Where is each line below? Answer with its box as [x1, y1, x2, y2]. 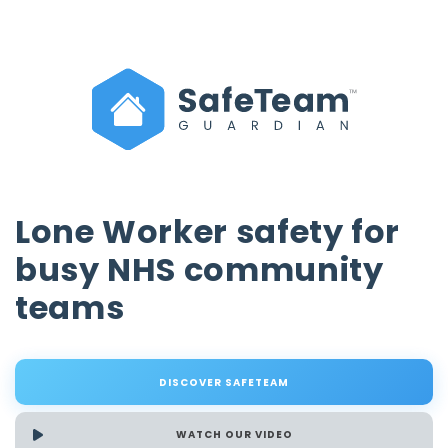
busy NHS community [15, 247, 384, 293]
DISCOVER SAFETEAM [159, 374, 289, 390]
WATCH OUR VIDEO [175, 427, 293, 443]
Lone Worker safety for [15, 209, 401, 255]
